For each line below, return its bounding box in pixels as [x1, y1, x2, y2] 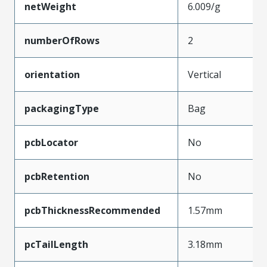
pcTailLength [24, 237, 88, 251]
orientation [24, 67, 80, 81]
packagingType [24, 101, 99, 115]
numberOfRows [24, 33, 100, 47]
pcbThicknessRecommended [24, 203, 160, 217]
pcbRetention [24, 169, 89, 183]
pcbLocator [24, 135, 78, 149]
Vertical [188, 67, 221, 81]
